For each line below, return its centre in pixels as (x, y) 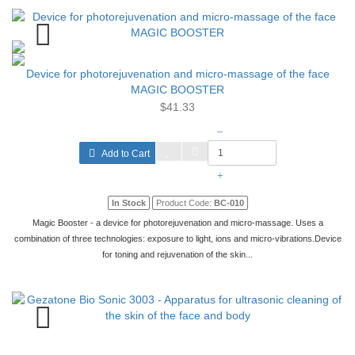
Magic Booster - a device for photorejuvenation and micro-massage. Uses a (177, 223)
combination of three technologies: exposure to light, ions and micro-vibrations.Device (177, 239)
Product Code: (185, 203)
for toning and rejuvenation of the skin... (177, 254)
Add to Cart (124, 154)
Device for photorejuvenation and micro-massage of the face (177, 74)
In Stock (128, 203)
